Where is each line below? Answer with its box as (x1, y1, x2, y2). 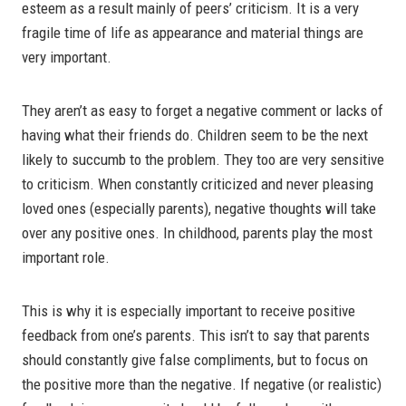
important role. (22, 248, 110, 267)
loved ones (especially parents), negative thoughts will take (22, 199, 376, 218)
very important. (22, 48, 111, 67)
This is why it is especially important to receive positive (22, 302, 355, 321)
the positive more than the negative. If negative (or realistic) (22, 375, 382, 394)
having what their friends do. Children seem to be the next (22, 126, 368, 145)
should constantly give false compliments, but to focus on (22, 351, 368, 370)
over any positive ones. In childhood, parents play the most (22, 224, 372, 243)
